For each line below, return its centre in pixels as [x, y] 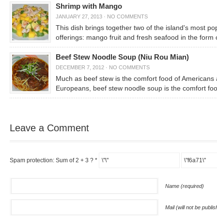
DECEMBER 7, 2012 [80, 67]
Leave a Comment [49, 128]
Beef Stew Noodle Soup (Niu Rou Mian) [122, 57]
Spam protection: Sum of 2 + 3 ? [52, 160]
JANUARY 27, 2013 [79, 16]
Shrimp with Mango [89, 6]
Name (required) [185, 186]
